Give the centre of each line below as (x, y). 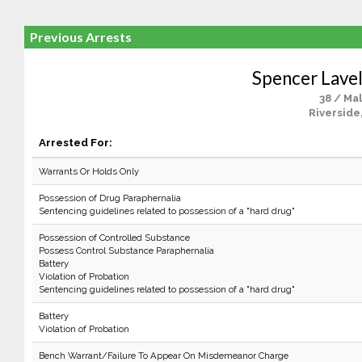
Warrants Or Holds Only (88, 171)
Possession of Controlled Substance (114, 238)
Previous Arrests (80, 37)
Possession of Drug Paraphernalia (109, 198)
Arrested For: (75, 142)
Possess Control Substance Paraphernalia (126, 250)
